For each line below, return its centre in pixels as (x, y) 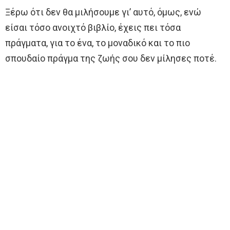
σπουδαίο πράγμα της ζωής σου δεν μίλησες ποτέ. (111, 59)
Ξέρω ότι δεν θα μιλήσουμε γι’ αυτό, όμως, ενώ (103, 12)
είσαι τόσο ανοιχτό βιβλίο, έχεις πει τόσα (93, 28)
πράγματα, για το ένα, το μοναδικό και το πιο (98, 43)
